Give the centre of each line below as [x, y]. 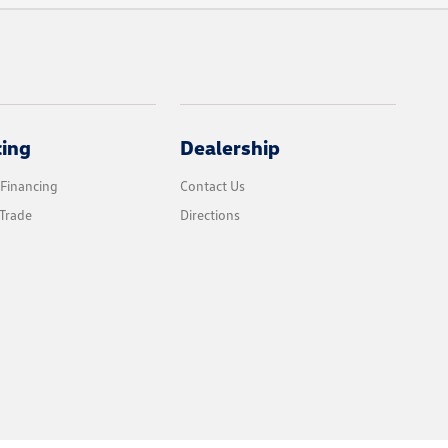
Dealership [230, 147]
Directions [210, 215]
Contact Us [213, 186]
